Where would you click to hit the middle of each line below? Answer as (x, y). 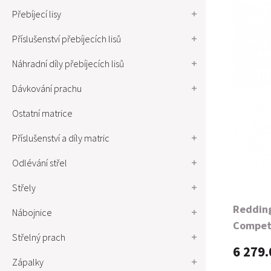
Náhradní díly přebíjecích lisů (68, 64)
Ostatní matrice (42, 113)
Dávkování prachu (47, 88)
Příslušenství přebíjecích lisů (67, 39)
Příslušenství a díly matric (61, 138)
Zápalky (28, 262)
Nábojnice (32, 212)
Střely (24, 188)
